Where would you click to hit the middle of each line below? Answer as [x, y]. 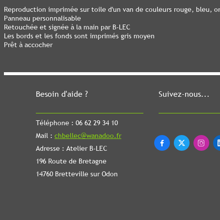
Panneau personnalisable [42, 18]
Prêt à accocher [28, 45]
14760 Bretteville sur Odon [77, 174]
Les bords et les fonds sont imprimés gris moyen [79, 36]
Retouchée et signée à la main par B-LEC [67, 27]
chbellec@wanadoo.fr [88, 136]
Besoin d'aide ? [62, 94]
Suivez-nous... [184, 94]
